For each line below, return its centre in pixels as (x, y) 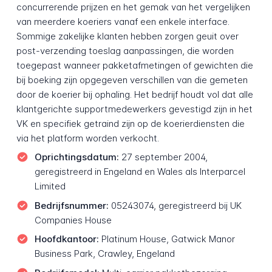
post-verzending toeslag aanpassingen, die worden (125, 50)
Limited (50, 186)
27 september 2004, (163, 157)
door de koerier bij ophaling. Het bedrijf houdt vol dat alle (134, 94)
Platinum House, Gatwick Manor (167, 239)
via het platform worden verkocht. (87, 138)
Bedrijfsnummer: (71, 205)
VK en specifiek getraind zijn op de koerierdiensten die (130, 123)
